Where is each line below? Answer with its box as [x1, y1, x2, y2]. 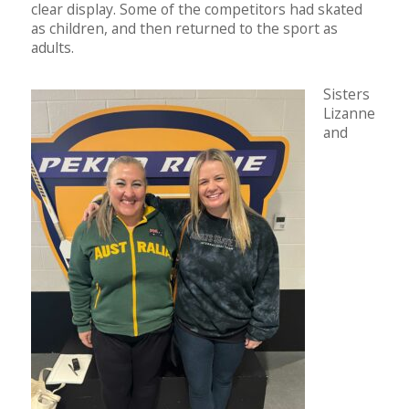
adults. [31, 37, 74, 58]
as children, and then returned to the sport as [31, 18, 338, 39]
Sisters [323, 84, 370, 105]
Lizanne [323, 103, 375, 124]
